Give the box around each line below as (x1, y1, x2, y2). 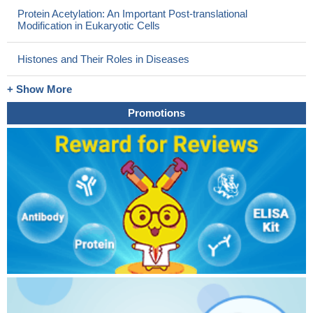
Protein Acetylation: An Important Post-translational (17, 8, 247, 20)
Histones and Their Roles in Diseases (17, 53, 189, 65)
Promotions (128, 107, 185, 119)
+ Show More (7, 83, 72, 95)
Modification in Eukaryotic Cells (17, 20, 160, 31)
